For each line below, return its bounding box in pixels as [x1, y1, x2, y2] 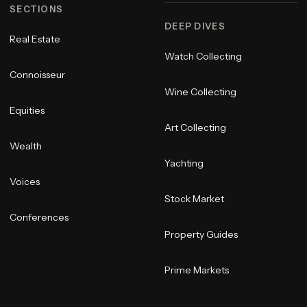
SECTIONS [10, 4, 64, 15]
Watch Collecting [164, 50, 242, 63]
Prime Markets [164, 264, 229, 277]
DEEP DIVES [164, 21, 225, 32]
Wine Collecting [164, 86, 236, 99]
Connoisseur [10, 69, 65, 82]
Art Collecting [164, 121, 226, 134]
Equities [10, 104, 45, 117]
